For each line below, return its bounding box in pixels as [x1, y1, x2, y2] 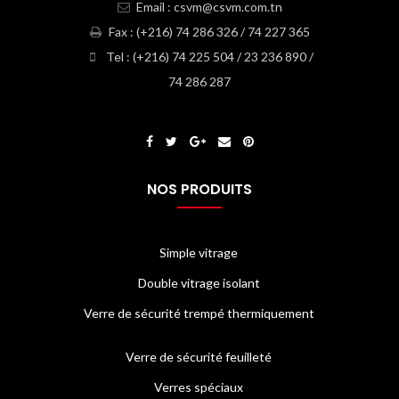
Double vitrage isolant [137, 275, 260, 291]
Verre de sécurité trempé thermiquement [83, 305, 314, 322]
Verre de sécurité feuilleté [126, 349, 272, 365]
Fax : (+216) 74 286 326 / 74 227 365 [106, 24, 310, 40]
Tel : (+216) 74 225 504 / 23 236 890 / [102, 49, 313, 65]
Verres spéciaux [154, 379, 243, 395]
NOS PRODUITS [147, 179, 252, 200]
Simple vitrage [159, 245, 238, 261]
